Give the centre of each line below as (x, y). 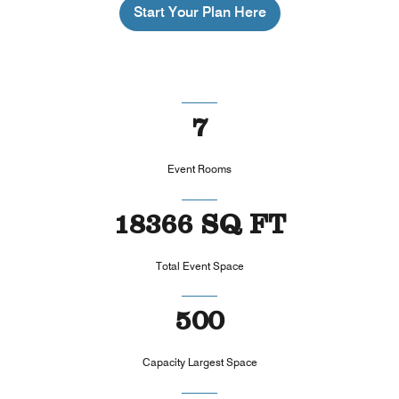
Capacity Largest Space (199, 362)
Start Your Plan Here (199, 12)
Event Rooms (199, 169)
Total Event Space (199, 265)
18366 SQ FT (199, 228)
